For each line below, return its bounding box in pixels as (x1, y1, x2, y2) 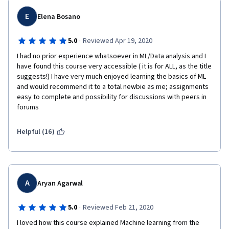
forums (17, 102, 39, 112)
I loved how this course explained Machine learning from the (17, 218, 199, 228)
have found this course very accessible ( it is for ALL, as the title (17, 61, 212, 72)
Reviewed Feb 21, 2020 (82, 202, 153, 213)
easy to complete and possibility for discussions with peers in (17, 92, 207, 102)
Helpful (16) (17, 127, 55, 137)
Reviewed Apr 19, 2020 (82, 36, 152, 46)
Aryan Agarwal (37, 178, 83, 189)
